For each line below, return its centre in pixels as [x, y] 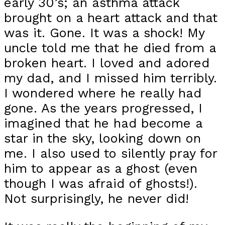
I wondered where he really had [103, 93]
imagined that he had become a [103, 123]
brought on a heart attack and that [111, 18]
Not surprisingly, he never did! [96, 199]
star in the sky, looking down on [102, 138]
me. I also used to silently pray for [110, 153]
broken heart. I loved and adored [107, 63]
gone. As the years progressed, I [103, 108]
